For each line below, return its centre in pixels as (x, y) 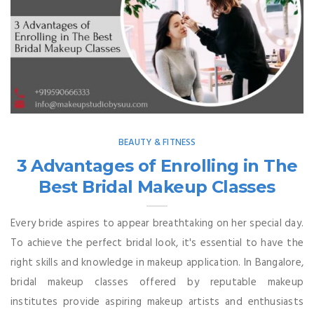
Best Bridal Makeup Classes (157, 187)
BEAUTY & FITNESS (157, 143)
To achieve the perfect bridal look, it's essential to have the (157, 244)
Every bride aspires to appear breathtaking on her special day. (157, 224)
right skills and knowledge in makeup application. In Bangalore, (157, 263)
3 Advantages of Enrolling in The (157, 166)
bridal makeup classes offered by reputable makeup (157, 283)
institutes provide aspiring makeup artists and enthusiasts (157, 302)
